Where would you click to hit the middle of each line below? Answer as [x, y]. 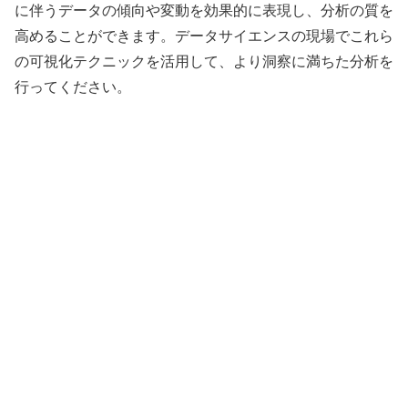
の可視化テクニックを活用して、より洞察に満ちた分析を [204, 62]
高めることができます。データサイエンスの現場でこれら [204, 36]
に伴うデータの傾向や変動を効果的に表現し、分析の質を [204, 11]
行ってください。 [73, 87]
